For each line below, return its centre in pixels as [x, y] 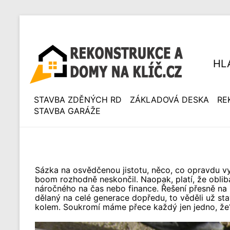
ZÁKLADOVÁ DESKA [169, 100]
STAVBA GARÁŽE [67, 111]
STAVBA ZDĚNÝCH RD [78, 100]
